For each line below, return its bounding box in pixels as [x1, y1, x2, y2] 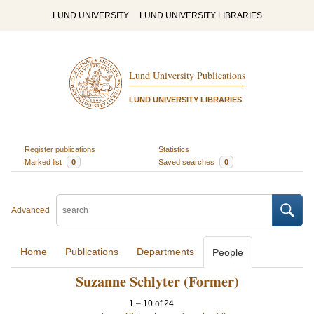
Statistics [158, 144, 189, 153]
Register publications [24, 144, 95, 153]
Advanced [11, 205, 50, 215]
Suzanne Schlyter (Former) [75, 271, 239, 292]
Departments [137, 246, 194, 257]
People [212, 247, 243, 258]
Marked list [24, 157, 64, 166]
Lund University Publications [128, 69, 245, 83]
